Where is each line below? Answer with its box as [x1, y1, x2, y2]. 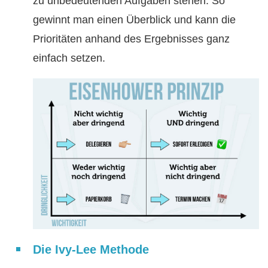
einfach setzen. [33, 52, 105, 65]
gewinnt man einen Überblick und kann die [33, 14, 236, 26]
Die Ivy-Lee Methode [33, 243, 149, 257]
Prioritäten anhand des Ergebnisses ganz [33, 33, 230, 45]
